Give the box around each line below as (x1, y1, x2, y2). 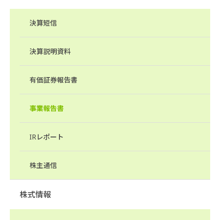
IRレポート (29, 132, 64, 141)
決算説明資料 (29, 47, 71, 56)
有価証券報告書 (29, 75, 78, 84)
